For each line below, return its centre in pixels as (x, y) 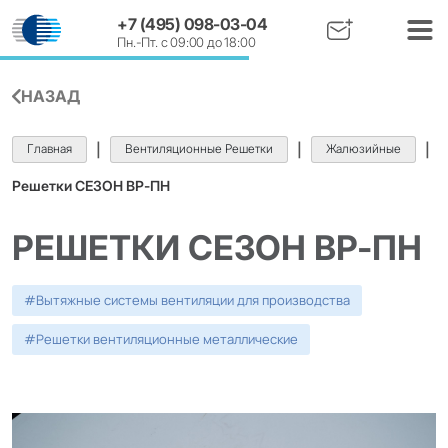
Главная (49, 148)
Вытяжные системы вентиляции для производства (193, 300)
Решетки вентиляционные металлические (167, 339)
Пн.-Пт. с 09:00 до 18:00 (186, 41)
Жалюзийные (363, 148)
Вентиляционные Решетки (199, 148)
